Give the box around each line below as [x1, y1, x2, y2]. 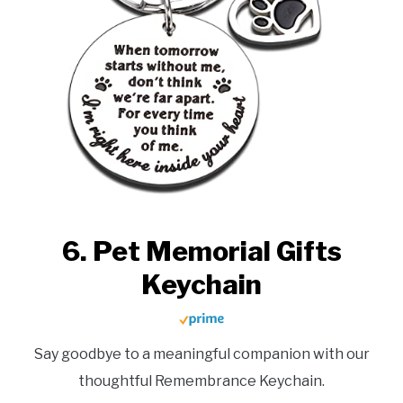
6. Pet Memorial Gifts [61, 235, 342, 268]
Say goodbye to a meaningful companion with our [33, 345, 370, 363]
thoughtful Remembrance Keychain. [78, 372, 325, 390]
